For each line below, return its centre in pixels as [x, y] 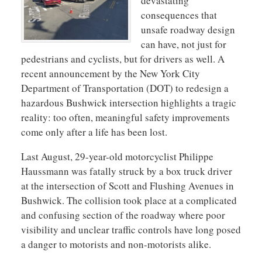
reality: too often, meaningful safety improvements [125, 118]
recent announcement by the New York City [110, 74]
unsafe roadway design [188, 30]
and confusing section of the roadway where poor [123, 215]
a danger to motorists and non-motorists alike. [116, 244]
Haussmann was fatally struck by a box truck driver [126, 171]
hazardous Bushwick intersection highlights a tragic [128, 103]
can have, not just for [184, 44]
